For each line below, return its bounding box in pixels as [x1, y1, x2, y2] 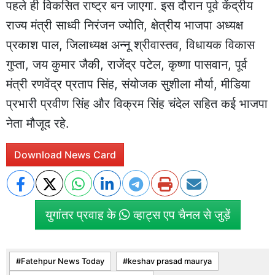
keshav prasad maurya [128, 256, 212, 266]
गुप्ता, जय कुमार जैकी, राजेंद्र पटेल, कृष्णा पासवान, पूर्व [6, 56, 247, 72]
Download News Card [14, 148, 116, 161]
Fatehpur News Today [21, 256, 104, 266]
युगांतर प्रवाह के [45, 207, 119, 222]
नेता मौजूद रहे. [6, 115, 69, 131]
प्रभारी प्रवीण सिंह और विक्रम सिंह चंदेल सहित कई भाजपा [6, 96, 268, 111]
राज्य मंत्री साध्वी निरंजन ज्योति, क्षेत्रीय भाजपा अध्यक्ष [6, 17, 243, 33]
